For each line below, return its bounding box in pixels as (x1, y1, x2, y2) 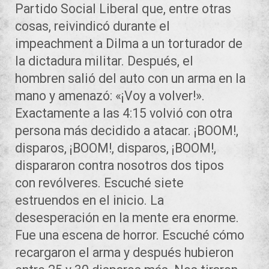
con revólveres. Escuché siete (15, 175, 184, 190)
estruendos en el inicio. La (15, 192, 164, 208)
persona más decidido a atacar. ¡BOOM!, (15, 122, 238, 138)
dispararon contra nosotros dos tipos (15, 157, 224, 173)
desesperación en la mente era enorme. (15, 210, 239, 225)
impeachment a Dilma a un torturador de (15, 35, 243, 51)
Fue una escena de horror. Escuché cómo (15, 227, 244, 243)
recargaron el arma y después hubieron (15, 244, 234, 260)
